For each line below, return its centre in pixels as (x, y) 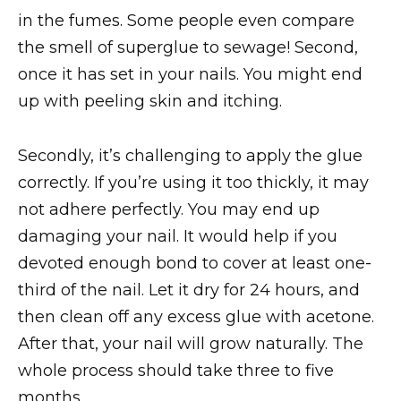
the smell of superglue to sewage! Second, (188, 48)
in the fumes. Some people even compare (186, 21)
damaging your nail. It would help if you (178, 236)
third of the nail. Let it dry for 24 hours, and (189, 290)
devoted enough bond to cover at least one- (195, 263)
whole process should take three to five (176, 370)
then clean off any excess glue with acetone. (196, 316)
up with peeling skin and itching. (150, 102)
